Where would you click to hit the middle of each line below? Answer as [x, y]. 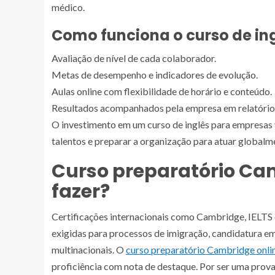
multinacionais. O [89, 250]
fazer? [81, 192]
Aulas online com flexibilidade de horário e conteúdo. [162, 91]
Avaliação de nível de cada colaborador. [134, 58]
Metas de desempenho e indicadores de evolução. [155, 75]
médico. [68, 7]
